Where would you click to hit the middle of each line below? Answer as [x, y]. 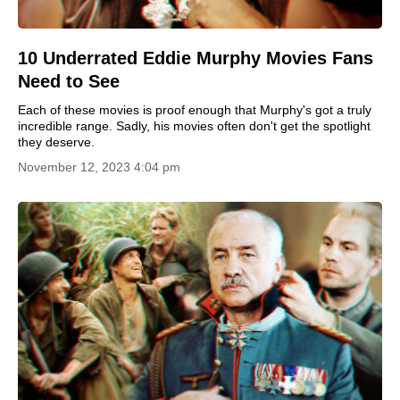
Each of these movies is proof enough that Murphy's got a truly [195, 109]
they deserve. [56, 142]
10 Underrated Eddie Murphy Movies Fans [196, 58]
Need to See [69, 81]
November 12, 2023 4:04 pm [99, 167]
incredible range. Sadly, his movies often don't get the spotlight [194, 125]
